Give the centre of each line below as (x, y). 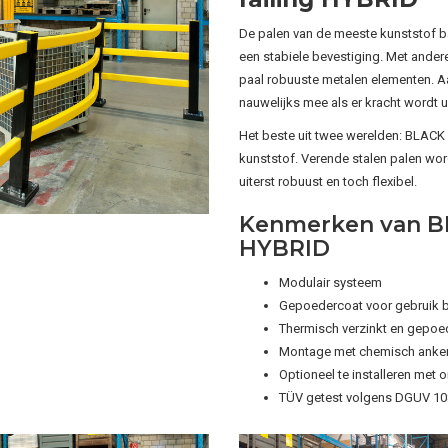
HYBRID (284, 248)
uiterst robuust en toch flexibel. (327, 181)
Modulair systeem (331, 282)
